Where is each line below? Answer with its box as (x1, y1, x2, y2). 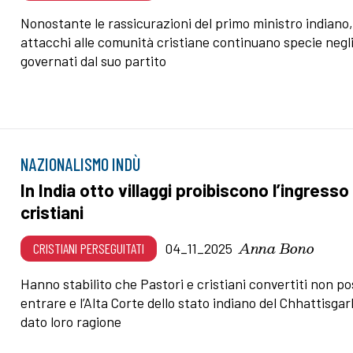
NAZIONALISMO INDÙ (20, 154, 141, 175)
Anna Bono (239, 236, 315, 260)
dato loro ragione (20, 313, 122, 331)
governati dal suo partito (20, 52, 167, 70)
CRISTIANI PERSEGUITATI (33, 240, 145, 258)
